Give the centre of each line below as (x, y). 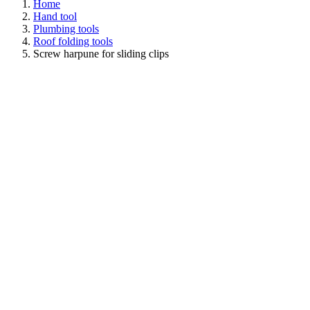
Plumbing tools (66, 29)
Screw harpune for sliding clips (101, 54)
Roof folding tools (73, 41)
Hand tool (55, 16)
